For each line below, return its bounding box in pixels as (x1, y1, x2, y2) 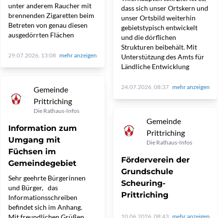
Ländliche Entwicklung (121, 62, 189, 71)
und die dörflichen (121, 33, 176, 41)
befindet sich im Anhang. (8, 203, 85, 211)
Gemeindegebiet (8, 159, 76, 168)
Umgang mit (8, 135, 60, 145)
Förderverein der (121, 155, 190, 164)
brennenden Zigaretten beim (8, 11, 94, 19)
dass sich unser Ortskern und (121, 4, 208, 12)
